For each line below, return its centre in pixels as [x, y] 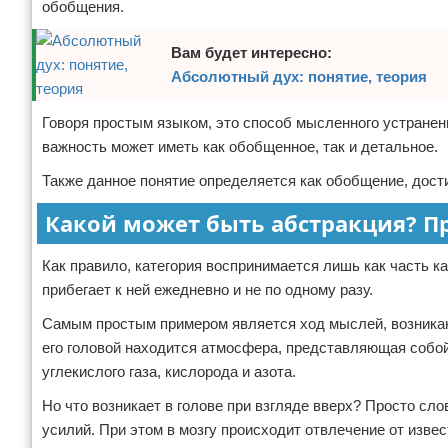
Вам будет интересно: [251, 52]
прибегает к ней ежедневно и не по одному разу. [207, 289]
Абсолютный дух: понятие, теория [299, 76]
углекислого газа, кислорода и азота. [169, 371]
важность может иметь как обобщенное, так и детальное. [240, 146]
